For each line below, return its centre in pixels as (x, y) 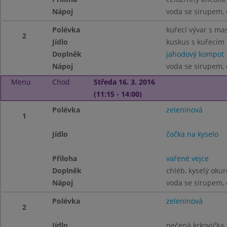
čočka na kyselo (192, 134)
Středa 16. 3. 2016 (124, 82)
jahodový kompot (195, 54)
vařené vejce (187, 158)
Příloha (65, 158)
